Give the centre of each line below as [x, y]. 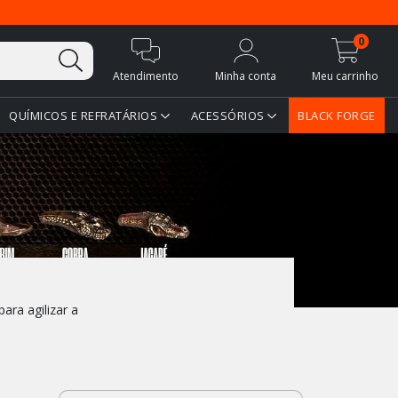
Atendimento [146, 76]
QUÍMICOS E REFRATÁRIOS [85, 115]
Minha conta [246, 76]
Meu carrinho [346, 76]
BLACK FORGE [337, 115]
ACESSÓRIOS [229, 115]
